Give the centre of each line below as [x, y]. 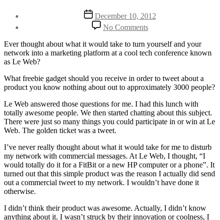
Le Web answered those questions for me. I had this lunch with [101, 104]
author [33, 22]
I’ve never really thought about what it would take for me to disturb [108, 147]
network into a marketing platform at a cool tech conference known [108, 53]
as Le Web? [22, 61]
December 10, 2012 [125, 16]
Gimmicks [164, 104]
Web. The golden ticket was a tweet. [60, 130]
